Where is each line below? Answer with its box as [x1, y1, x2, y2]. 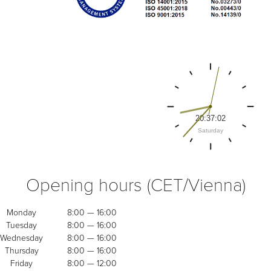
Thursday [4, 245, 39, 256]
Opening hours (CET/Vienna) [25, 174, 246, 197]
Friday [10, 258, 33, 269]
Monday [7, 207, 36, 218]
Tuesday [6, 220, 37, 230]
